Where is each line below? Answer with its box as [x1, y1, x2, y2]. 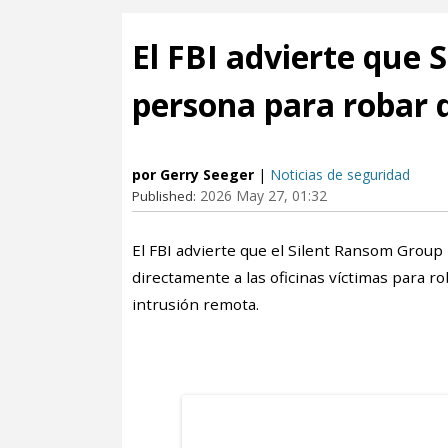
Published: [132, 187, 196, 205]
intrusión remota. [132, 294, 259, 314]
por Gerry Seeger [132, 165, 254, 184]
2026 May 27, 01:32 [200, 186, 327, 205]
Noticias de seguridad [270, 165, 410, 184]
